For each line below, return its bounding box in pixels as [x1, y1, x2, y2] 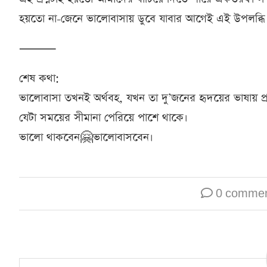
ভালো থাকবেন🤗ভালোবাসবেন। [19, 129, 153, 145]
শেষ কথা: [19, 70, 59, 86]
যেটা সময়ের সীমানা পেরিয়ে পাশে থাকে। [19, 110, 188, 125]
